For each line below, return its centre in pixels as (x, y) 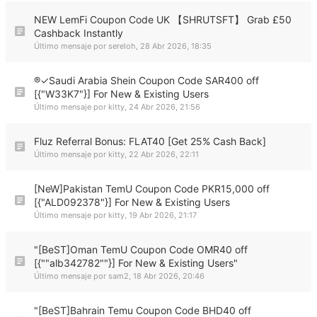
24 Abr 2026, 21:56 (165, 107)
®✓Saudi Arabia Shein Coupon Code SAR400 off (146, 80)
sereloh (122, 46)
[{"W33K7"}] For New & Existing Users (121, 94)
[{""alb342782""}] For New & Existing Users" (136, 263)
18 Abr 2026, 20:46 (169, 276)
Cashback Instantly (79, 33)
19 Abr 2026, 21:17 (163, 215)
